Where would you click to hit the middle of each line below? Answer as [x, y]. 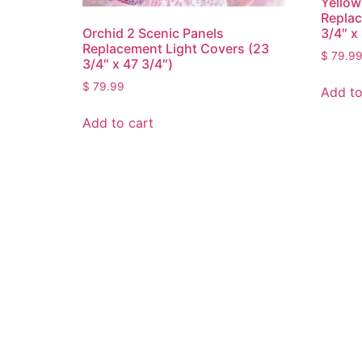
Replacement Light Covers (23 [176, 49]
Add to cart [118, 123]
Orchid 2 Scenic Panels [153, 34]
